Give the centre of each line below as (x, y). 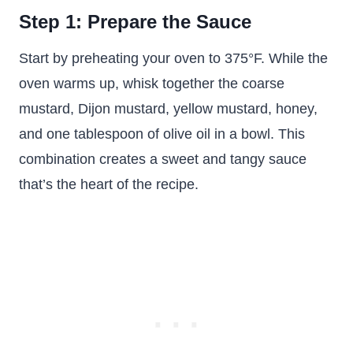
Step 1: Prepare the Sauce (135, 22)
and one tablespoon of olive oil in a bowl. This (162, 134)
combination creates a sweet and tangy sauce (163, 159)
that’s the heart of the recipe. (109, 184)
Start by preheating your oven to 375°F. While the (173, 58)
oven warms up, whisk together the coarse (152, 84)
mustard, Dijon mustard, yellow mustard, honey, (168, 109)
